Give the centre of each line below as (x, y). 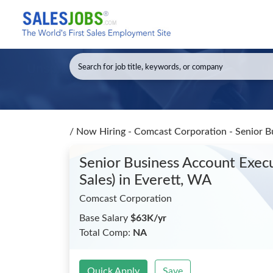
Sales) (99, 180)
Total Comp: (106, 233)
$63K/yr (148, 218)
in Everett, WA (165, 180)
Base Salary (105, 218)
